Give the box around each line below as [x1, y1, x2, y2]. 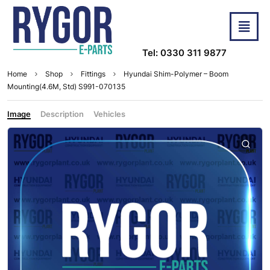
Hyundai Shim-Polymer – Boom [124, 69, 228, 79]
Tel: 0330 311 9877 [142, 47, 227, 59]
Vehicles [93, 109, 125, 119]
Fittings [81, 69, 105, 79]
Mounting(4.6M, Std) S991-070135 [7, 82, 125, 92]
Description [40, 109, 84, 119]
